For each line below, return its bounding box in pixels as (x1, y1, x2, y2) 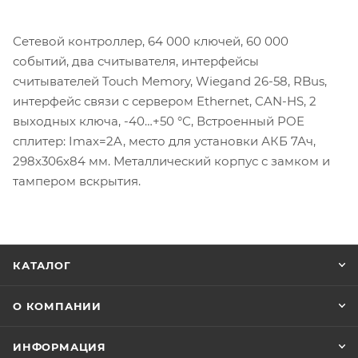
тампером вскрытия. (13, 173, 141, 189)
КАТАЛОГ (13, 258, 71, 272)
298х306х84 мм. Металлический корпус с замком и (13, 153, 330, 169)
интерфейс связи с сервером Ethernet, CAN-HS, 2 (13, 93, 316, 109)
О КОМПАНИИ (13, 299, 101, 312)
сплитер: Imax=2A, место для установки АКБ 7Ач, (13, 133, 316, 149)
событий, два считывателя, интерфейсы (13, 53, 259, 69)
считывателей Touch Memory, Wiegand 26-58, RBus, (13, 73, 327, 89)
